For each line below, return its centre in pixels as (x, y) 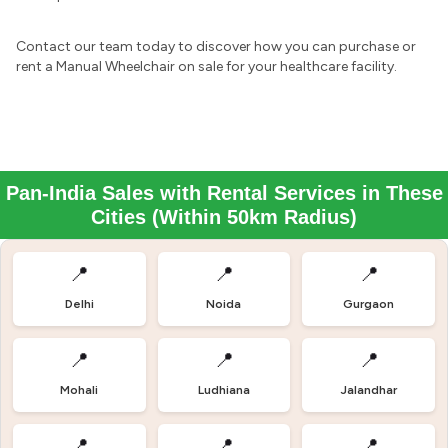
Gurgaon (369, 304)
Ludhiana (223, 390)
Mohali (79, 390)
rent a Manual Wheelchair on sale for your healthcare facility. (206, 66)
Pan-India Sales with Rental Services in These (224, 193)
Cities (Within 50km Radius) (224, 217)
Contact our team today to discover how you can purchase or (216, 46)
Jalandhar (368, 390)
